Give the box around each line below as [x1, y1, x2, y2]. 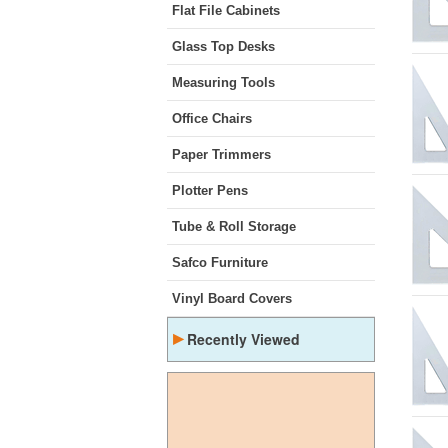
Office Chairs [172, 111, 252, 126]
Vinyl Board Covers [172, 291, 292, 306]
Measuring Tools [172, 75, 275, 90]
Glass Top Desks [172, 39, 275, 54]
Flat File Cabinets [172, 3, 280, 18]
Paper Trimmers [172, 147, 271, 162]
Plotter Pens [172, 183, 248, 198]
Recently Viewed [183, 329, 300, 349]
